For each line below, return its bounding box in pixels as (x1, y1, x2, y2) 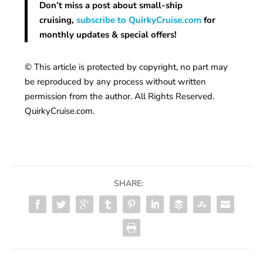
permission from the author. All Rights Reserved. (25, 90, 215, 103)
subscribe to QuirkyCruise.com (76, 14, 202, 26)
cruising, (39, 14, 77, 26)
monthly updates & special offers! (39, 29, 182, 41)
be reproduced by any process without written (25, 76, 207, 88)
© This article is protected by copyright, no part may (25, 61, 228, 73)
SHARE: (114, 178, 143, 190)
